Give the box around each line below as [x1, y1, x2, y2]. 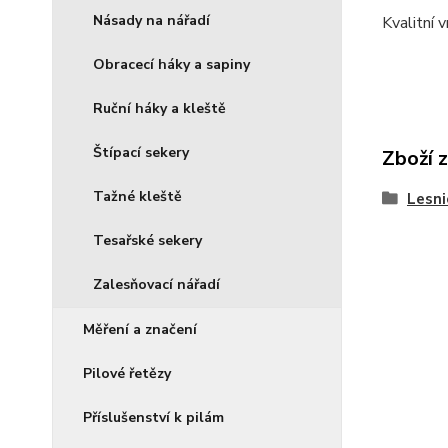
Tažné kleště [93, 187, 182, 206]
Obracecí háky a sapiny [93, 55, 250, 74]
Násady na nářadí [93, 11, 210, 30]
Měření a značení [83, 320, 197, 339]
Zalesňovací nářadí [93, 275, 220, 294]
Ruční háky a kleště [93, 99, 226, 118]
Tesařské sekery [93, 231, 202, 250]
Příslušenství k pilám [83, 408, 224, 427]
